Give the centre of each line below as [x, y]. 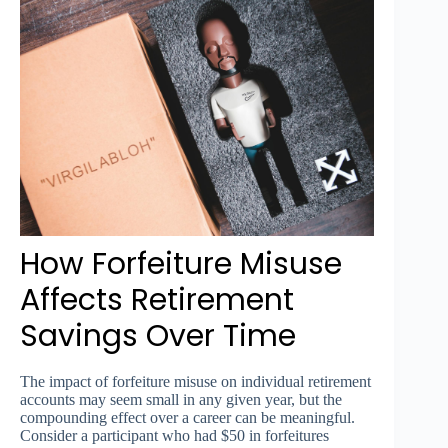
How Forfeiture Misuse [181, 263]
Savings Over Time [158, 335]
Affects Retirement [157, 299]
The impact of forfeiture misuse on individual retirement [195, 381]
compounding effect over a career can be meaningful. [187, 417]
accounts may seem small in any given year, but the [181, 399]
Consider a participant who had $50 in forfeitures [174, 435]
